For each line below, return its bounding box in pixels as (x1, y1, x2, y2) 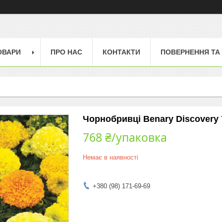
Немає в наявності (83, 153, 138, 161)
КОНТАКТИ (103, 48, 140, 56)
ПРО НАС (51, 48, 82, 56)
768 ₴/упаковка (83, 129, 167, 145)
